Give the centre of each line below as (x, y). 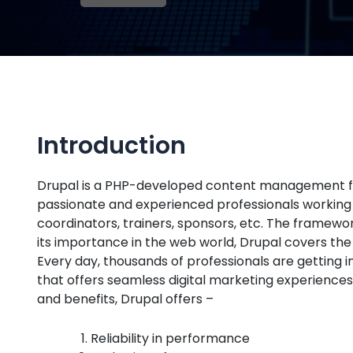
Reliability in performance (170, 338)
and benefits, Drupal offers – (125, 299)
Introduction (111, 146)
